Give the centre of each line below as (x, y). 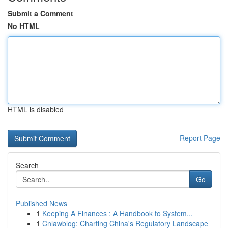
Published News (41, 203)
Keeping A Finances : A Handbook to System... (118, 213)
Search (27, 165)
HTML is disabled (36, 109)
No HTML (24, 26)
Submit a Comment (40, 13)
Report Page (200, 138)
